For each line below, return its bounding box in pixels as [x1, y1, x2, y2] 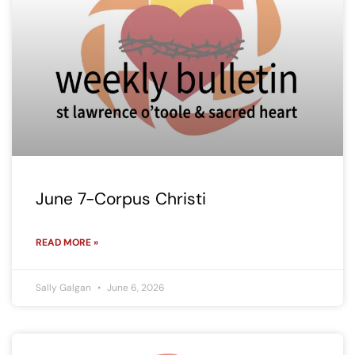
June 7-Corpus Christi [36, 188, 206, 211]
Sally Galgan [36, 281, 94, 295]
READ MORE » [36, 236, 98, 250]
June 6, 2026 [105, 281, 165, 295]
